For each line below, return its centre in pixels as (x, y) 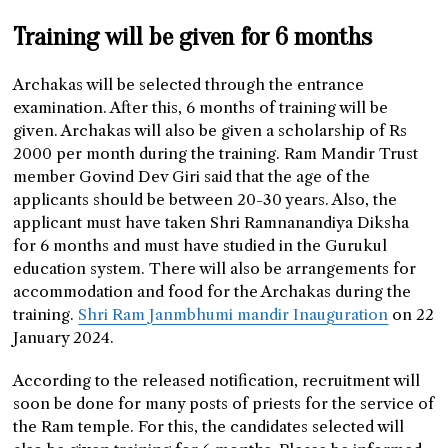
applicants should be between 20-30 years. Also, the (205, 200)
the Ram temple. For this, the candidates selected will (209, 427)
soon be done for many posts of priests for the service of (224, 404)
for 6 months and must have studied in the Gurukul (200, 246)
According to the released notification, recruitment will (217, 381)
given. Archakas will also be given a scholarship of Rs (210, 131)
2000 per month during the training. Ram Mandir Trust (216, 154)
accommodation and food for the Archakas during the (212, 292)
